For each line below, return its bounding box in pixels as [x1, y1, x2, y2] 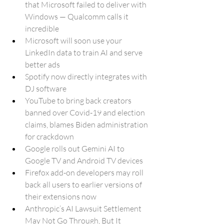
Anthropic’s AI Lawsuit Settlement [25, 203, 143, 213]
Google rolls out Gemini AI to [25, 143, 126, 153]
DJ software [25, 83, 66, 93]
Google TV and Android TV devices [25, 155, 143, 165]
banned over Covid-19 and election [25, 107, 146, 117]
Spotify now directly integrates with [25, 71, 148, 81]
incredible [25, 23, 59, 33]
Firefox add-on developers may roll [25, 167, 145, 177]
